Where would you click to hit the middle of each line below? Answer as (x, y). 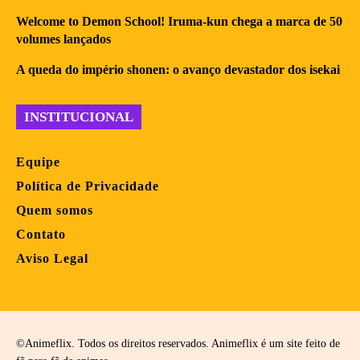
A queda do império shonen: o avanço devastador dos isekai (178, 69)
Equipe (38, 162)
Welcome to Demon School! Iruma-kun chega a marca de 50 (179, 21)
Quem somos (55, 210)
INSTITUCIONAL (79, 117)
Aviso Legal (52, 258)
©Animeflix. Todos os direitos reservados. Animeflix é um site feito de (178, 343)
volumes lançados (63, 39)
